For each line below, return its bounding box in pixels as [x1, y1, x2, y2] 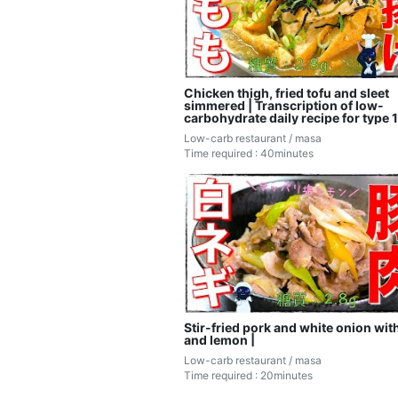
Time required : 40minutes [184, 146, 314, 160]
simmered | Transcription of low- [184, 97, 384, 113]
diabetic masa [184, 122, 268, 138]
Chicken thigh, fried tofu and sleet [184, 84, 389, 100]
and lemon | [184, 331, 255, 347]
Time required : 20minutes [184, 368, 313, 382]
